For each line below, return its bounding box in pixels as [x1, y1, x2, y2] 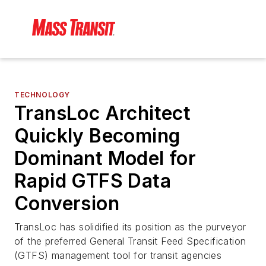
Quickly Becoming [14, 124, 180, 148]
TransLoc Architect [14, 102, 191, 125]
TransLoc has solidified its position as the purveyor [14, 221, 246, 233]
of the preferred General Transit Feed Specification [14, 235, 246, 248]
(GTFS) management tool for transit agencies [14, 249, 222, 262]
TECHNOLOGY [14, 90, 70, 100]
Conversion [14, 192, 119, 216]
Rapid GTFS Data [14, 169, 171, 193]
